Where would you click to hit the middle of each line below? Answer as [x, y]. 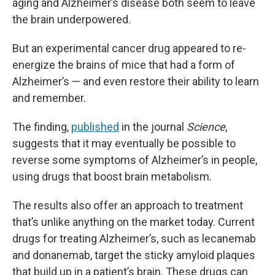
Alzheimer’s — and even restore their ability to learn [136, 81]
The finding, [42, 127]
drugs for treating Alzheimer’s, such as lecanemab [134, 238]
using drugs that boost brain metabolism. [112, 176]
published [95, 127]
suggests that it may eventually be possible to [124, 143]
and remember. [49, 98]
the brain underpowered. [72, 19]
